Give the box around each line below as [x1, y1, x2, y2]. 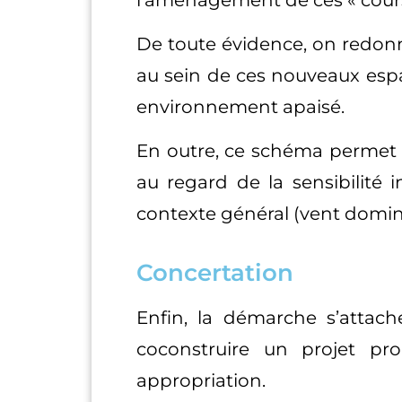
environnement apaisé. [136, 95, 349, 118]
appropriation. [136, 369, 266, 391]
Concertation [136, 258, 293, 287]
